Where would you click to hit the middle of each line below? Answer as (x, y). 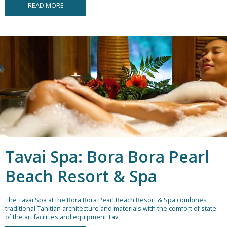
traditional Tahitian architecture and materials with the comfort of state (111, 209)
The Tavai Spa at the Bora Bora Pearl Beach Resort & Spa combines (106, 200)
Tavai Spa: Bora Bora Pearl (107, 157)
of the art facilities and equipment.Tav (62, 217)
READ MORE (46, 6)
